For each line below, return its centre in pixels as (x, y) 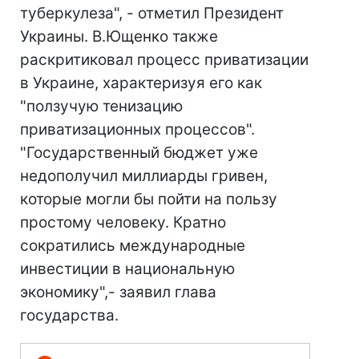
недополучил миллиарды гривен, (144, 176)
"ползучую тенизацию (101, 106)
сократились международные (133, 246)
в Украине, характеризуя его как (141, 83)
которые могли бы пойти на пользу (149, 199)
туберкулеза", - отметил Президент (152, 13)
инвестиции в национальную (127, 269)
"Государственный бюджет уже (139, 153)
